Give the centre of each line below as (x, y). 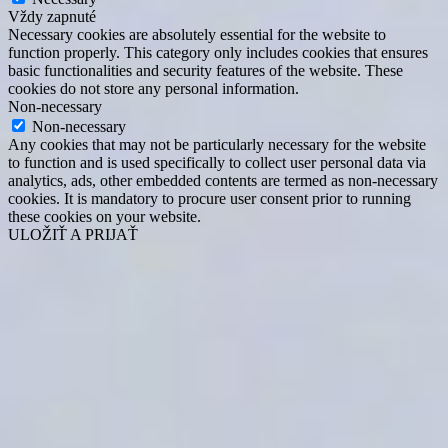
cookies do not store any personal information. (153, 89)
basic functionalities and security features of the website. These (205, 71)
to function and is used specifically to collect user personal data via (217, 163)
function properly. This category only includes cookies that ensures (218, 53)
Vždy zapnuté (52, 17)
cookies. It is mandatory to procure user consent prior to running (209, 199)
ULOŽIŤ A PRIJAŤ (73, 235)
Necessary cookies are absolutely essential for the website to (197, 35)
